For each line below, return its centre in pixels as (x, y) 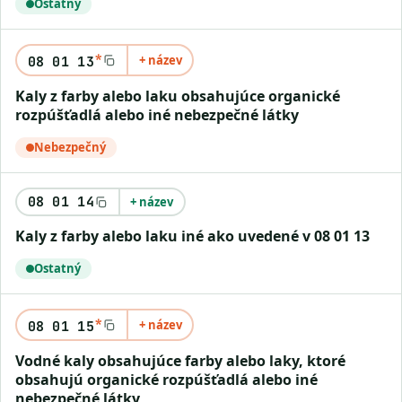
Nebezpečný (70, 147)
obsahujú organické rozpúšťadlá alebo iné (166, 380)
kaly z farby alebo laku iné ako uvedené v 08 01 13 (197, 236)
